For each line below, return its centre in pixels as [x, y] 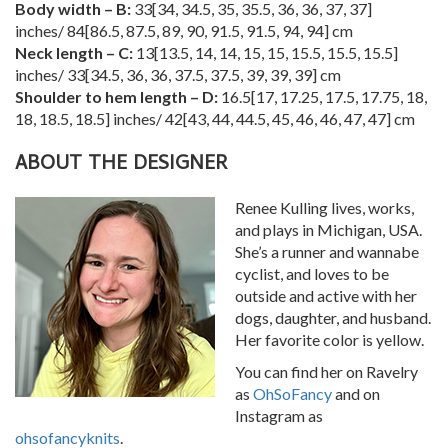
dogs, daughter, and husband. [333, 318]
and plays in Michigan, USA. [328, 230]
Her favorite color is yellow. [329, 340]
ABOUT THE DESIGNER [121, 166]
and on [356, 394]
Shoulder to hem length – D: [116, 97]
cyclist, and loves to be [312, 274]
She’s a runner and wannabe [327, 252]
